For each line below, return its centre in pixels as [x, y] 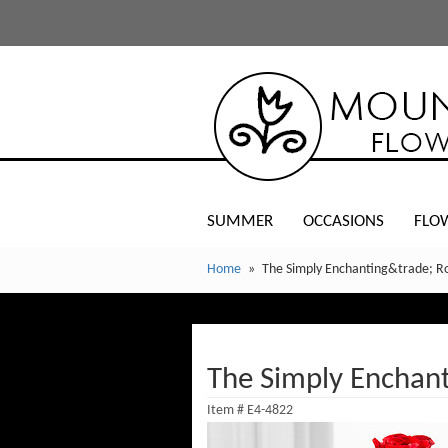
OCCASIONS [343, 221]
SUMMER [240, 221]
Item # [227, 410]
